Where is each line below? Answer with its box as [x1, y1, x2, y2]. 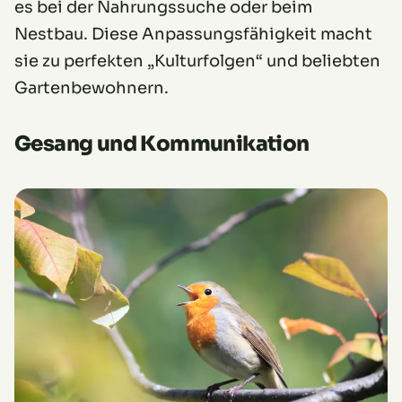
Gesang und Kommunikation [14, 130, 310, 157]
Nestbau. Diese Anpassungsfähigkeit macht [14, 23, 372, 44]
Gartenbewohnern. [14, 77, 169, 98]
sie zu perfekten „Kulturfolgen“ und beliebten [14, 50, 380, 71]
